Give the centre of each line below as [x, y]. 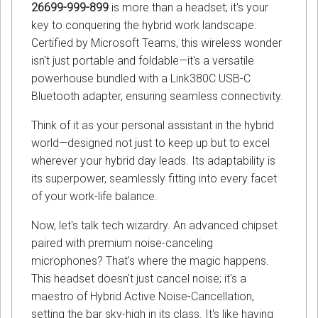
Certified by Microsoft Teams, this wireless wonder [157, 43]
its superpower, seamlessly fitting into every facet [154, 179]
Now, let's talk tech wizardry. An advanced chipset [154, 226]
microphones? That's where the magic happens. [150, 261]
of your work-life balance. [94, 197]
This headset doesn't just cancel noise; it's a [139, 279]
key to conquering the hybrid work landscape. [144, 26]
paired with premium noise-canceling [122, 243]
